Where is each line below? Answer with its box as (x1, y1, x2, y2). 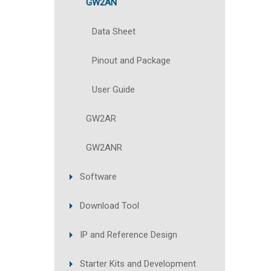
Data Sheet (92, 26, 135, 37)
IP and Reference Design (80, 229, 177, 240)
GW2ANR (86, 142, 122, 153)
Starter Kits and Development (80, 258, 196, 269)
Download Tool (80, 200, 139, 211)
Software (80, 171, 117, 182)
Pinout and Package (92, 55, 171, 66)
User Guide (92, 84, 135, 95)
